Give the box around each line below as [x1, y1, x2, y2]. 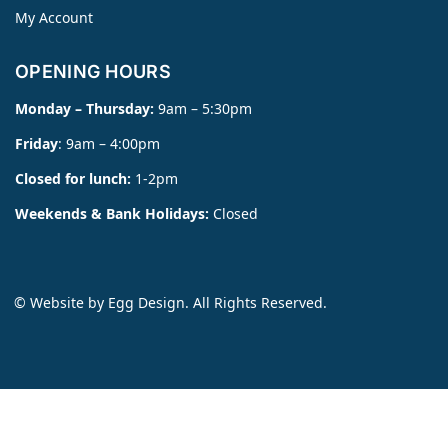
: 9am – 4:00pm [58, 133, 160, 153]
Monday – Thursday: [15, 98, 158, 118]
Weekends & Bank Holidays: [15, 203, 213, 223]
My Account [15, 7, 93, 27]
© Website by [14, 292, 108, 312]
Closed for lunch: [15, 168, 131, 188]
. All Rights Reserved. [185, 292, 327, 312]
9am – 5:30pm [158, 98, 252, 118]
